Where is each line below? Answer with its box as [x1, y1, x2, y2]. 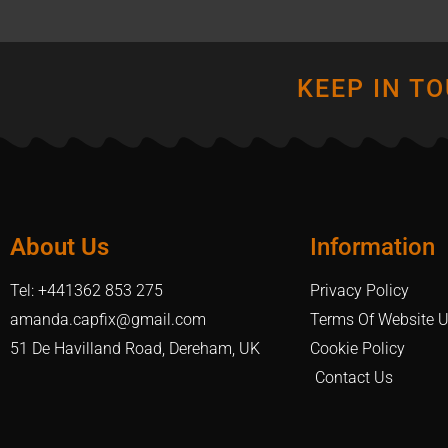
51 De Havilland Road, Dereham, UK [10, 339, 260, 359]
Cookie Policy [310, 339, 405, 359]
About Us [10, 233, 109, 262]
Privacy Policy [310, 281, 409, 301]
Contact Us [315, 368, 393, 388]
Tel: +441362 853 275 [10, 281, 163, 301]
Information [310, 233, 435, 262]
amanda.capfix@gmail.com [10, 310, 206, 330]
